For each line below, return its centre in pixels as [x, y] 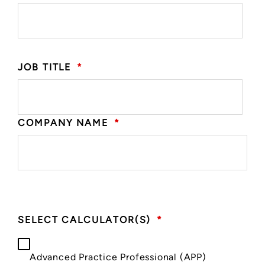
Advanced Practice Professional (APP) [118, 257]
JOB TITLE [45, 67]
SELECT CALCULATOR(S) [85, 219]
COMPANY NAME [63, 122]
